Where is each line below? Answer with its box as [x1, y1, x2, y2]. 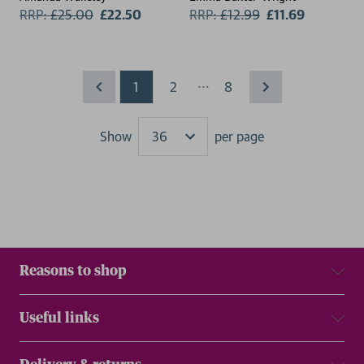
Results [181, 137, 224, 154]
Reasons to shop [19, 263, 127, 278]
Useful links [19, 310, 99, 325]
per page [214, 128, 264, 145]
